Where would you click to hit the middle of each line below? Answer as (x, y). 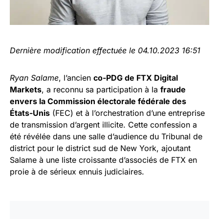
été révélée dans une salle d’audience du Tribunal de (106, 136)
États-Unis (30, 113)
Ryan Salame (34, 78)
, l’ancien (76, 78)
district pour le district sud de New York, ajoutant (100, 148)
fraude (173, 89)
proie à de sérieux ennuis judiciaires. (77, 172)
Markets (26, 89)
